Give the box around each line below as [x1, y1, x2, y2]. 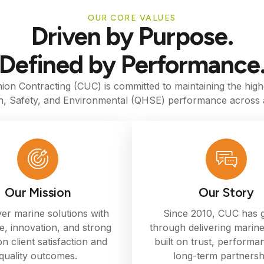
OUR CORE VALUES [88, 13, 176, 24]
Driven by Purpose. [31, 21, 233, 52]
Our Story [198, 184, 255, 200]
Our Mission [5, 184, 71, 200]
